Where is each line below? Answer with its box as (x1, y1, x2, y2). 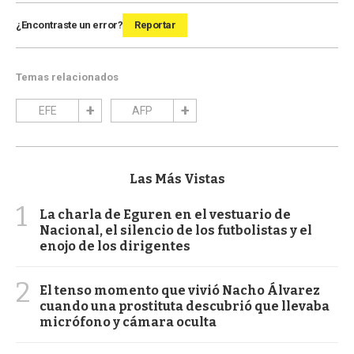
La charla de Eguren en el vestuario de (40, 206, 291, 222)
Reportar (134, 18, 175, 31)
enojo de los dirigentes (40, 238, 190, 254)
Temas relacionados (16, 70, 119, 83)
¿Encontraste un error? (16, 18, 122, 31)
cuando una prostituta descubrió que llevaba (40, 298, 330, 314)
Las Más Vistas (129, 171, 225, 186)
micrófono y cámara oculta (40, 314, 217, 330)
